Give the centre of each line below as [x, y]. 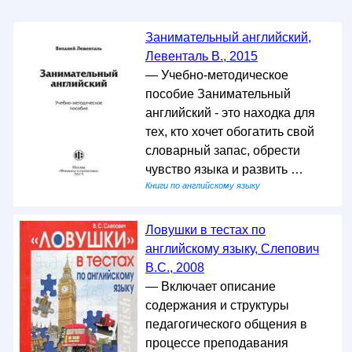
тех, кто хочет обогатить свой [229, 131]
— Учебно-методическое [216, 75]
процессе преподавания [216, 343]
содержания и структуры [217, 305]
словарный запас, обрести [222, 150]
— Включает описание [210, 286]
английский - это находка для [230, 112]
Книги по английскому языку [202, 185]
